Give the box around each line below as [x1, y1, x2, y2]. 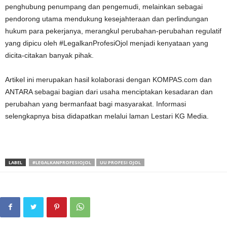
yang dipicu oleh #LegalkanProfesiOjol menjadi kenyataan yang [5, 39, 208, 48]
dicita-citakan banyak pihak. [5, 51, 94, 60]
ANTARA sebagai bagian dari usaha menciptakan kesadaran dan [5, 88, 213, 96]
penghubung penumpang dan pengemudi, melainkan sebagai [5, 3, 203, 11]
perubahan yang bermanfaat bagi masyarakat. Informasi [5, 100, 186, 108]
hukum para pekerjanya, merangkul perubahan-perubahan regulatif [5, 27, 221, 35]
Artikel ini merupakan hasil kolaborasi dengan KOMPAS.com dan [5, 75, 212, 84]
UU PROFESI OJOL [100, 159, 141, 166]
